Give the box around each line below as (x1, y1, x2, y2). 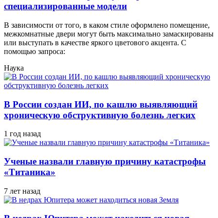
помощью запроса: (4, 47, 65, 55)
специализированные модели (4, 1, 127, 12)
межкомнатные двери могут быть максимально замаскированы (4, 29, 214, 38)
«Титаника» (4, 166, 55, 177)
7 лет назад (4, 186, 40, 195)
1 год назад (4, 129, 41, 138)
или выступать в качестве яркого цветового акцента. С (4, 38, 186, 47)
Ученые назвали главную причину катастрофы (4, 156, 206, 166)
